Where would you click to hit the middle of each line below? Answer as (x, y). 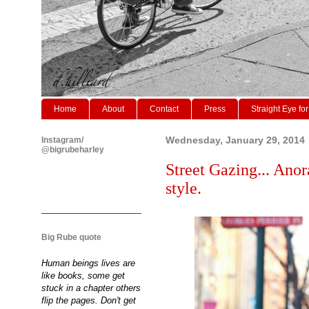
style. (183, 188)
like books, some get (83, 275)
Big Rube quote (71, 237)
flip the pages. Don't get (89, 300)
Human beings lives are (88, 263)
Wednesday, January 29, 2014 (235, 140)
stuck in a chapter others (91, 288)
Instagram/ (62, 140)
